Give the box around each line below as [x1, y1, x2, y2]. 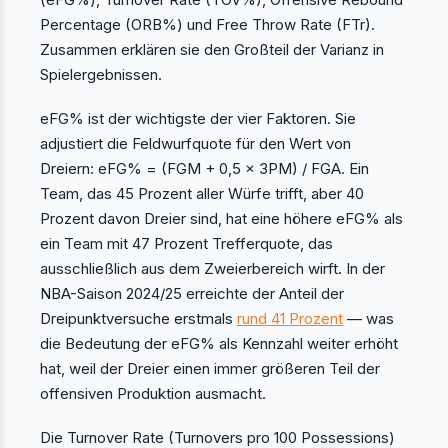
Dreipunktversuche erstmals [40, 309, 237, 329]
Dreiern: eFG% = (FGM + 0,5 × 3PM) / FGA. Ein [40, 159, 369, 179]
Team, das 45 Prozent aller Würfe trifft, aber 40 [40, 184, 364, 204]
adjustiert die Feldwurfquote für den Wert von [40, 134, 351, 154]
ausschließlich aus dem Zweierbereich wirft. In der [40, 259, 385, 279]
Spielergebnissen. [40, 65, 162, 85]
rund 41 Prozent [237, 309, 343, 329]
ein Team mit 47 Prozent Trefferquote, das [40, 234, 333, 254]
